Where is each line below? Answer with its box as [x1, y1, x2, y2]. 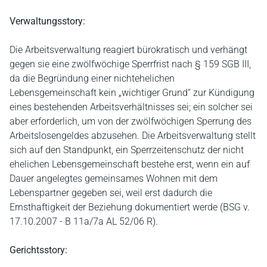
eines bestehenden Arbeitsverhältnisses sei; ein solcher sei [10, 101, 253, 113]
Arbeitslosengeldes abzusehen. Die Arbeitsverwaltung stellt [10, 129, 256, 141]
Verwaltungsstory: [10, 15, 85, 27]
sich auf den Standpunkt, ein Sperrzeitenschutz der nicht [10, 144, 244, 156]
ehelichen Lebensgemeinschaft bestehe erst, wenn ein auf [10, 158, 250, 170]
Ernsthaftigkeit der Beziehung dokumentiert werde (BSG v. [10, 201, 250, 213]
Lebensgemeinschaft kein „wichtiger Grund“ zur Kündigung [10, 86, 254, 98]
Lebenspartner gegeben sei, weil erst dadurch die [10, 187, 212, 198]
